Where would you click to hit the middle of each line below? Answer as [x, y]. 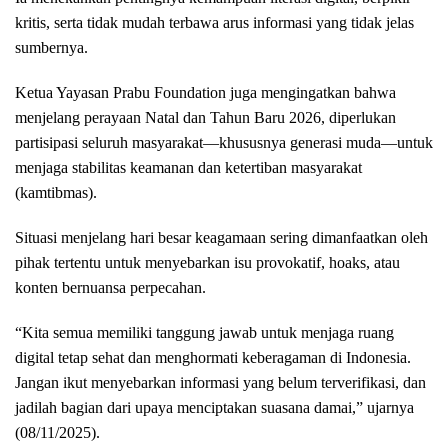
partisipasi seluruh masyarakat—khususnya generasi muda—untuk [224, 143]
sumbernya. [51, 48]
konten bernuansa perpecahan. [110, 288]
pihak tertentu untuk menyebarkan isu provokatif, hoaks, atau [207, 263]
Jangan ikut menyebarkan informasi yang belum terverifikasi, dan [220, 383]
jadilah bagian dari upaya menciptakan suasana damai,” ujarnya [214, 408]
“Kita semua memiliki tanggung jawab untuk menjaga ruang [204, 333]
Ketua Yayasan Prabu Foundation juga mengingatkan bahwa [205, 93]
